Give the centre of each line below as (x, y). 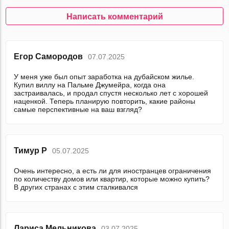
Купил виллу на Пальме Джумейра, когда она (90, 85)
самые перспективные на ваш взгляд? (78, 110)
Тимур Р (31, 151)
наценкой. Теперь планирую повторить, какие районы (105, 101)
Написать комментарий (114, 17)
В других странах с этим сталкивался (76, 187)
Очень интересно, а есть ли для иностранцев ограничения (113, 171)
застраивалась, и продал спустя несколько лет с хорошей (111, 93)
